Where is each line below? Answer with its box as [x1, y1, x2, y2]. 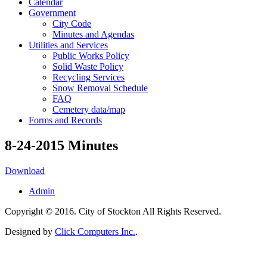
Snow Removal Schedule [52, 83, 148, 93]
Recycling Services [52, 72, 125, 82]
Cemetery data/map [52, 104, 125, 114]
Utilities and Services [29, 40, 108, 50]
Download [5, 165, 45, 176]
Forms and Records [29, 115, 102, 125]
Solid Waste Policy [52, 61, 123, 72]
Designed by [5, 226, 55, 237]
